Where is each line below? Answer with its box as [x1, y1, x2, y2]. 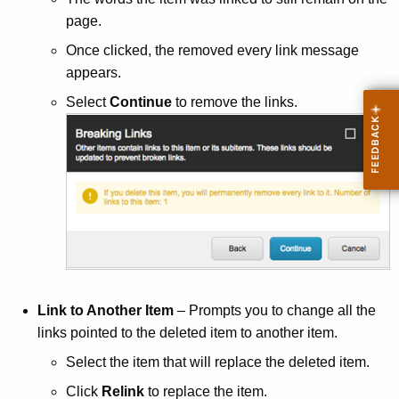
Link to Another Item [37, 303, 174, 319]
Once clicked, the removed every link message [66, 43, 359, 59]
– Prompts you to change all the [174, 303, 376, 319]
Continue [110, 94, 172, 110]
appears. [66, 65, 121, 81]
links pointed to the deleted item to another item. [37, 325, 338, 341]
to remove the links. [172, 94, 297, 110]
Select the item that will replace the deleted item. [66, 354, 370, 370]
